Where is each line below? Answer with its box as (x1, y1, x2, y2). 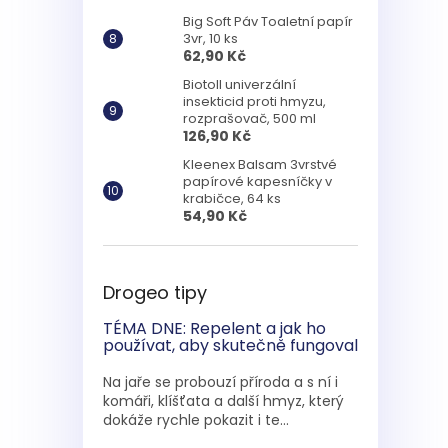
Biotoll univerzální (183, 74, 296, 94)
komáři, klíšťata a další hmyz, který (103, 390, 344, 411)
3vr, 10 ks (183, 28, 238, 48)
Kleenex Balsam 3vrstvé (183, 154, 337, 174)
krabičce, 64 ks (183, 188, 281, 208)
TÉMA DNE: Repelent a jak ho (103, 316, 326, 340)
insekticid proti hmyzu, (183, 91, 326, 111)
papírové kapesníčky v (183, 171, 332, 191)
